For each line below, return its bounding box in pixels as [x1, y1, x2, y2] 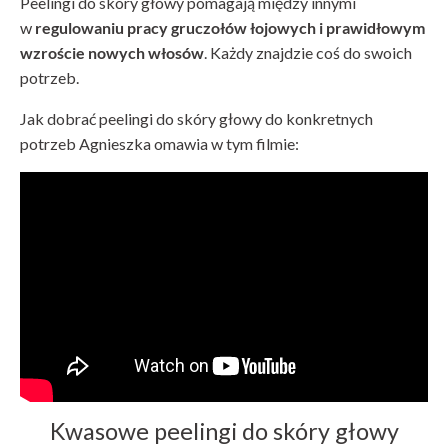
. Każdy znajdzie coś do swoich [204, 42, 412, 62]
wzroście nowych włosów [20, 42, 204, 62]
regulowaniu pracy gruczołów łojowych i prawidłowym [35, 17, 425, 37]
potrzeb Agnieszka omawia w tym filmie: [20, 133, 299, 153]
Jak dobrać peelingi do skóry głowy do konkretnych [20, 108, 373, 128]
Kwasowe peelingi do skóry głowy [49, 417, 399, 446]
